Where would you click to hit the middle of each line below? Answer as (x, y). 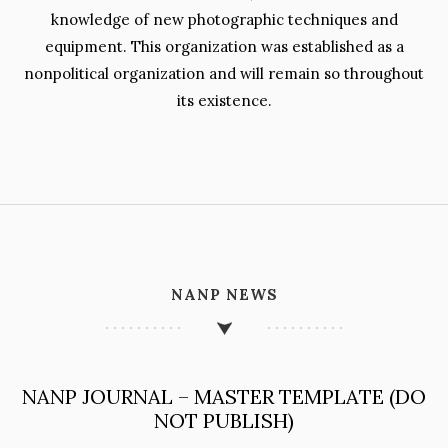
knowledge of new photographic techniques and (224, 19)
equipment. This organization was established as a (224, 46)
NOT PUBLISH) (224, 420)
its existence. (224, 100)
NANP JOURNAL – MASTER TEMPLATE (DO (224, 396)
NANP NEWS (224, 294)
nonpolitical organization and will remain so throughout (224, 73)
